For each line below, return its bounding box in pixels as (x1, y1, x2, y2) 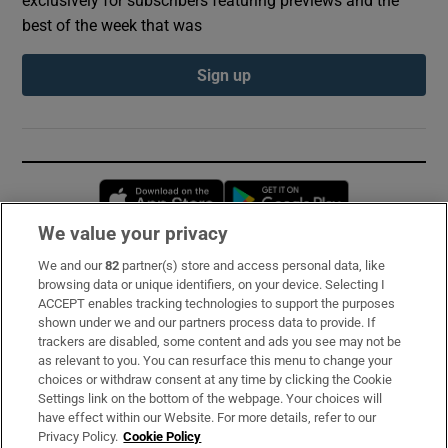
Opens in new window (224, 181, 368, 197)
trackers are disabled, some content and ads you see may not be (38, 334, 402, 349)
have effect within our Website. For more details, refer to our (38, 410, 377, 425)
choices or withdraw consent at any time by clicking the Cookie (38, 372, 393, 387)
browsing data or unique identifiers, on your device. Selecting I (38, 277, 386, 292)
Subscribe (22, 270, 95, 287)
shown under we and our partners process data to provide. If (38, 315, 377, 330)
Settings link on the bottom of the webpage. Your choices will (38, 391, 383, 406)
